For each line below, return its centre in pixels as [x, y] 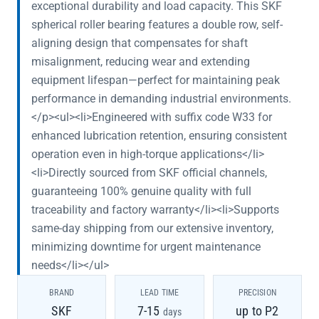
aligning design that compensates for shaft [140, 43]
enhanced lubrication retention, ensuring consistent [159, 136]
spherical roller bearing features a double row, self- [157, 25]
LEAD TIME [159, 293]
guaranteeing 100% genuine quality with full [141, 191]
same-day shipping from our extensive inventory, [152, 228]
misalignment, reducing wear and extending [141, 62]
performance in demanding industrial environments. [161, 99]
